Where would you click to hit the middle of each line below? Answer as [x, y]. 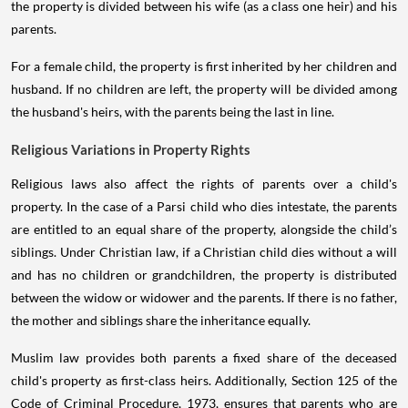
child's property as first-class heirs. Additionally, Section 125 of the [204, 381]
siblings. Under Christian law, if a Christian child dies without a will [204, 252]
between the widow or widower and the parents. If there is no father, [204, 298]
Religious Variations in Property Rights [131, 150]
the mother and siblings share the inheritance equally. [161, 321]
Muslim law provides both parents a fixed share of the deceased [204, 358]
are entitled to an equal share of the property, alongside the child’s [204, 229]
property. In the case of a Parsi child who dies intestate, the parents [204, 207]
